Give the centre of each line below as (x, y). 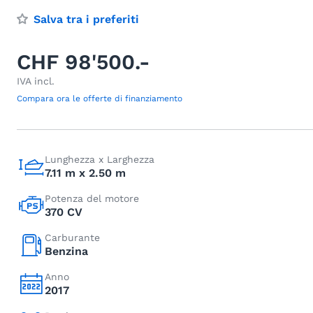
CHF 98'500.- (83, 62)
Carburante (72, 238)
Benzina (66, 251)
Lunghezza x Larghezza (100, 159)
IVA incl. (36, 81)
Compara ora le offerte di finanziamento (100, 99)
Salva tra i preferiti (86, 19)
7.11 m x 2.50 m (85, 173)
